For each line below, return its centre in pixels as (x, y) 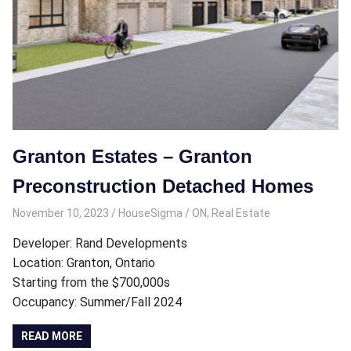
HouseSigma (150, 213)
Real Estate (241, 213)
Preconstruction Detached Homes (163, 186)
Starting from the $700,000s (91, 282)
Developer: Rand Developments (100, 243)
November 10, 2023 (61, 213)
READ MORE (52, 337)
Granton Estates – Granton (132, 157)
